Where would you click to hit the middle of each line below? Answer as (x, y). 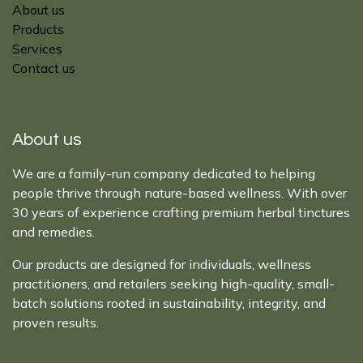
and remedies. (53, 232)
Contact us (44, 68)
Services (37, 49)
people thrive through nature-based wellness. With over (179, 193)
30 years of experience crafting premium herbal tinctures (181, 212)
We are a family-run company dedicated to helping (164, 173)
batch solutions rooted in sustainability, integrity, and (169, 303)
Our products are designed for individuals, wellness (162, 264)
